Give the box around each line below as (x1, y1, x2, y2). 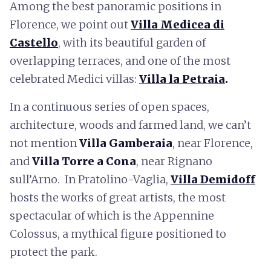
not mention (10, 135, 79, 150)
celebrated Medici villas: (10, 71, 139, 86)
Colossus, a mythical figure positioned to (10, 226, 226, 241)
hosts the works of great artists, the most (10, 190, 226, 204)
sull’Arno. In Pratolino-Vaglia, (10, 172, 171, 186)
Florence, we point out (10, 17, 131, 31)
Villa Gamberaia (79, 135, 172, 150)
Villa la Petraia (139, 71, 225, 86)
